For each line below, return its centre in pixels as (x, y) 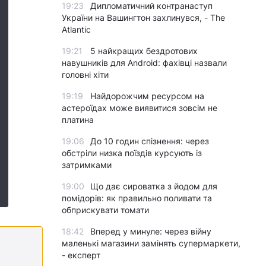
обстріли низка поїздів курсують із (132, 153)
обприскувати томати (105, 210)
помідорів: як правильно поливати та (137, 198)
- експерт (81, 255)
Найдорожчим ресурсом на (147, 96)
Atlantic (76, 29)
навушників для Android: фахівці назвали (144, 63)
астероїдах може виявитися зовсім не (140, 108)
